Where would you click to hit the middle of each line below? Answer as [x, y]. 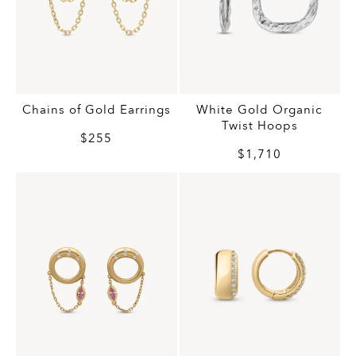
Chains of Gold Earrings [96, 110]
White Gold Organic [260, 110]
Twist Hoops [259, 126]
